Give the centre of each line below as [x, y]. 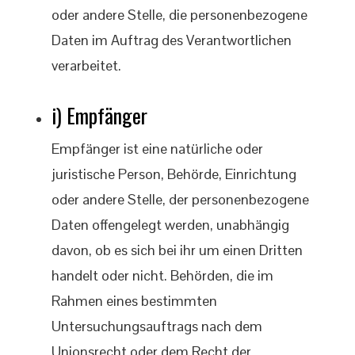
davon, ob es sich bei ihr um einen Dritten [177, 250]
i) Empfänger [99, 115]
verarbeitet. [86, 65]
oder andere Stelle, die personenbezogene [179, 15]
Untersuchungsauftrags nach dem [157, 326]
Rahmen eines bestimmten [134, 301]
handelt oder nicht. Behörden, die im [162, 275]
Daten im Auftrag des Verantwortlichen [172, 40]
